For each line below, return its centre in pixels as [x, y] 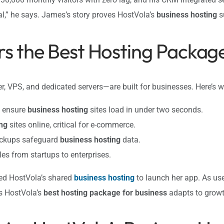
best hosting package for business [105, 192]
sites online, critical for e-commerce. [71, 124]
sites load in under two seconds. [145, 109]
